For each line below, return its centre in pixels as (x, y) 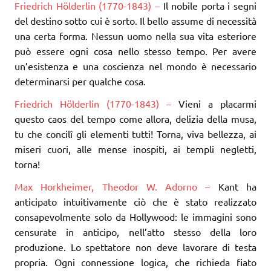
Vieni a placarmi (214, 103)
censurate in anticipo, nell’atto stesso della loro (135, 231)
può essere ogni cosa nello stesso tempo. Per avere (135, 51)
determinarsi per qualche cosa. (80, 81)
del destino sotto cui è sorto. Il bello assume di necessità (135, 20)
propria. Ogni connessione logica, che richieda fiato (135, 262)
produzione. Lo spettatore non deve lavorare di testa (135, 247)
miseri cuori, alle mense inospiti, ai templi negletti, (135, 149)
